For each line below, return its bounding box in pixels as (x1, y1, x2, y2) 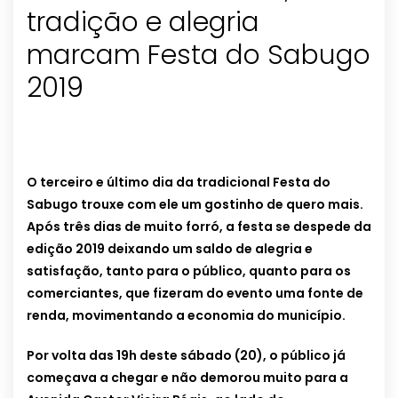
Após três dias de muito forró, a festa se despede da (27, 218, 371, 236)
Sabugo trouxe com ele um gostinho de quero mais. (27, 195, 363, 214)
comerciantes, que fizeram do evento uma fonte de (27, 284, 363, 303)
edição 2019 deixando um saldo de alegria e (27, 240, 313, 259)
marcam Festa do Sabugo (27, 36, 370, 75)
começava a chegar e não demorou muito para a (27, 369, 348, 387)
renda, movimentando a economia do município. (27, 306, 346, 325)
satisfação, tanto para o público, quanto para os (27, 262, 351, 281)
